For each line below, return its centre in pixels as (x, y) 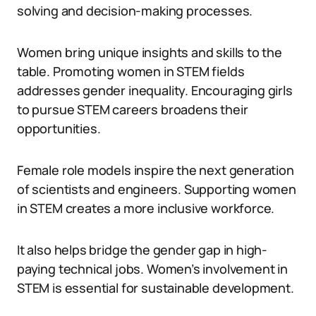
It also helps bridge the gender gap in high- (142, 250)
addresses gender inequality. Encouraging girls (155, 90)
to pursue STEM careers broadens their (133, 109)
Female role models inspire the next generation (156, 170)
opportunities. (59, 128)
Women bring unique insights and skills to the (150, 52)
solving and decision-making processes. (135, 11)
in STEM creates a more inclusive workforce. (146, 208)
